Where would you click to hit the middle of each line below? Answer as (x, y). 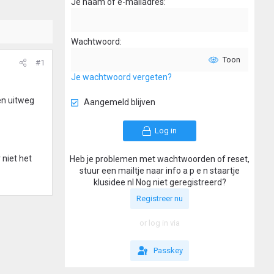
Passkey (168, 251)
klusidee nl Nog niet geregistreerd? (160, 183)
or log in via (160, 223)
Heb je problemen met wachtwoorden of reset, (160, 159)
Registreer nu (160, 199)
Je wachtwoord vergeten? (121, 77)
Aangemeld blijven (120, 102)
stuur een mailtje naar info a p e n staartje (160, 171)
